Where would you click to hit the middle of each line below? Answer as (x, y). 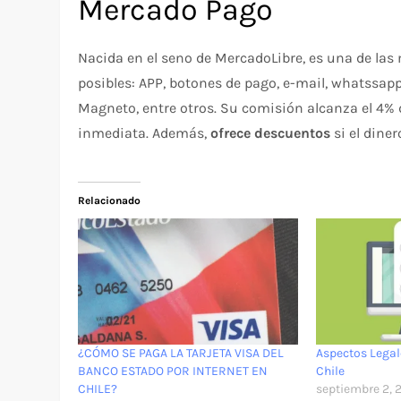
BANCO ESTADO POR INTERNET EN (173, 371)
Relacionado (110, 200)
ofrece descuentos (271, 132)
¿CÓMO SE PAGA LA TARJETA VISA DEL (181, 353)
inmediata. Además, (145, 132)
